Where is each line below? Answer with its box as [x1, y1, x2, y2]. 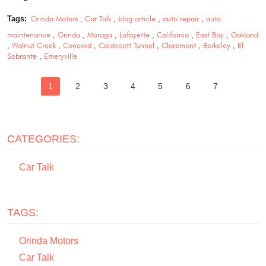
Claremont [161, 40, 196, 50]
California [157, 30, 189, 40]
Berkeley [203, 40, 230, 50]
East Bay [196, 30, 224, 40]
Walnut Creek [12, 40, 56, 50]
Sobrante [7, 51, 37, 61]
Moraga [87, 30, 112, 40]
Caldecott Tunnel [99, 40, 154, 50]
